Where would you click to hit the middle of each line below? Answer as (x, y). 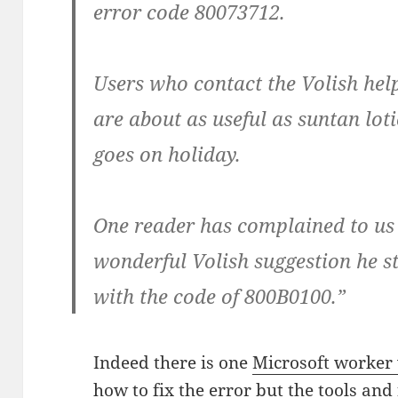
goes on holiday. (167, 154)
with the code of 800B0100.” (220, 296)
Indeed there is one (173, 363)
